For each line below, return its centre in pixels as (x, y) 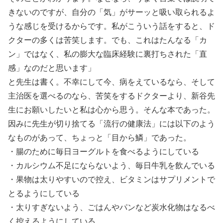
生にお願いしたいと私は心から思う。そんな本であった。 (111, 110)
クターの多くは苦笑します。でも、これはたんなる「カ (108, 40)
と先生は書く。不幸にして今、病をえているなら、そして (111, 82)
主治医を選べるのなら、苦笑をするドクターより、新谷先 (111, 96)
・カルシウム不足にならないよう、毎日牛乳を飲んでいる (111, 165)
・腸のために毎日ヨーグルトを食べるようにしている (104, 151)
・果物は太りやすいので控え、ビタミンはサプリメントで (111, 179)
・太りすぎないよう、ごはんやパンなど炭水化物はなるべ (111, 207)
